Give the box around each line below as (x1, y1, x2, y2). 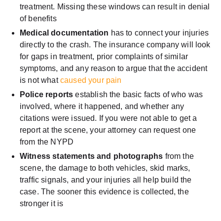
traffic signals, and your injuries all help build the (20, 175, 192, 184)
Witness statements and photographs (20, 151, 163, 160)
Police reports (20, 90, 74, 99)
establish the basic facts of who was (73, 90, 203, 99)
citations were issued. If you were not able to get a (20, 113, 197, 122)
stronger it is (20, 199, 64, 208)
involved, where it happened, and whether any (20, 102, 184, 110)
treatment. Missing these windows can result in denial (20, 2, 210, 11)
